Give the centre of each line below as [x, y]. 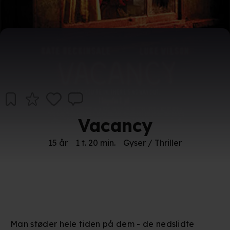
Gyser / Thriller [152, 143]
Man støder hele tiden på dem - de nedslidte [102, 224]
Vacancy [115, 126]
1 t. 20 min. [95, 143]
